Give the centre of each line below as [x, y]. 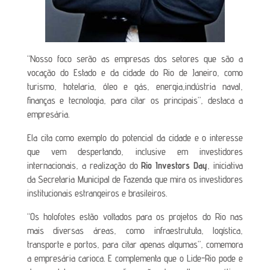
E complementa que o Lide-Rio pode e [175, 258]
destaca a [225, 100]
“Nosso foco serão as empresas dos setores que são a [135, 59]
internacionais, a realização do [84, 165]
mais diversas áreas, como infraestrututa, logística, [135, 231]
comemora [225, 244]
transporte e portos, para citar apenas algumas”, [115, 244]
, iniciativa [225, 165]
